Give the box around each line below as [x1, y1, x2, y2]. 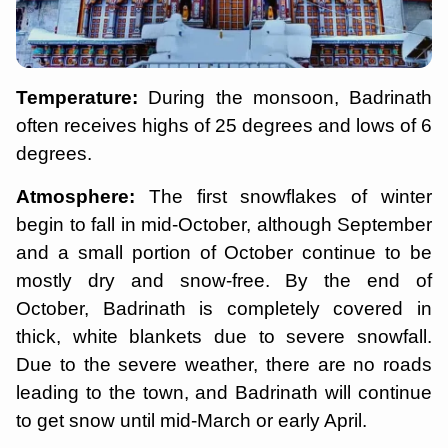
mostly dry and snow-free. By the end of [16, 270, 432, 292]
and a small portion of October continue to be [16, 242, 432, 264]
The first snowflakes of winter [148, 186, 433, 208]
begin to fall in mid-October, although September [16, 214, 432, 236]
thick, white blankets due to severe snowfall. [16, 326, 432, 348]
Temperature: [16, 87, 149, 109]
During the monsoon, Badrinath [148, 87, 432, 109]
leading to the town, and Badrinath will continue [16, 382, 432, 404]
